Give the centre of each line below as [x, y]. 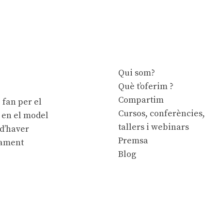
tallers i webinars [154, 127]
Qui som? [137, 73]
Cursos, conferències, [162, 114]
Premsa [133, 141]
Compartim [141, 100]
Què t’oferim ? [146, 87]
